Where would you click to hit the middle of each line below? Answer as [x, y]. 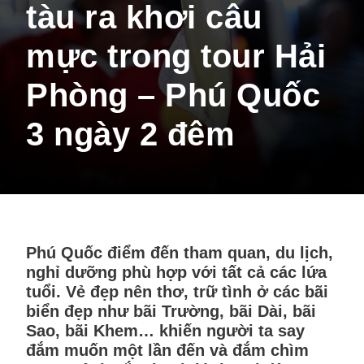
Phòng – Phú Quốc [173, 95]
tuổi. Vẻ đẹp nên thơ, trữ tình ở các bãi [177, 292]
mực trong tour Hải [176, 56]
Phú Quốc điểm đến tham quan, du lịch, [180, 253]
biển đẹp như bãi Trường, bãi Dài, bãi [171, 311]
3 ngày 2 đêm [130, 134]
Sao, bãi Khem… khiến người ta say [165, 331]
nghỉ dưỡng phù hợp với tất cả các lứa [176, 272]
